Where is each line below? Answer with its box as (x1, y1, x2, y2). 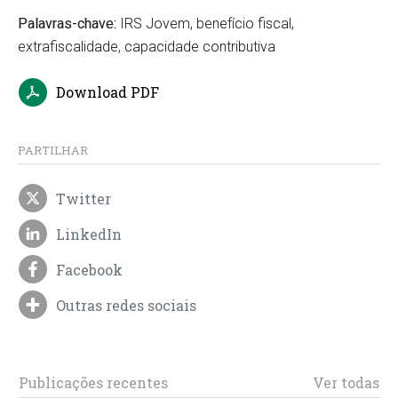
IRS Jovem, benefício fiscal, (116, 15, 294, 33)
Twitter (56, 188, 112, 208)
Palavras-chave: (18, 15, 116, 33)
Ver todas (313, 373, 380, 393)
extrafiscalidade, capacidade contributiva (18, 38, 275, 56)
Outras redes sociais (56, 295, 197, 314)
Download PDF (52, 83, 160, 102)
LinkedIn (56, 224, 123, 243)
